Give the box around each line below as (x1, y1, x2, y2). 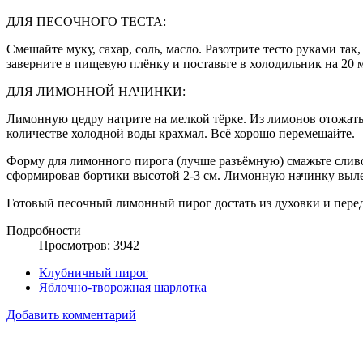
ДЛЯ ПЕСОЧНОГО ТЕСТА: (6, 14, 166, 28)
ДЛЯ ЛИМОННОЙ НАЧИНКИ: (6, 83, 186, 98)
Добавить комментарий (6, 307, 136, 322)
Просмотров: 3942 (39, 237, 139, 252)
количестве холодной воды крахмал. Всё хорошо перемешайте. (6, 126, 355, 140)
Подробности (6, 223, 81, 237)
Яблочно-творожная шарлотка (39, 280, 207, 294)
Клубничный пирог (39, 265, 148, 280)
